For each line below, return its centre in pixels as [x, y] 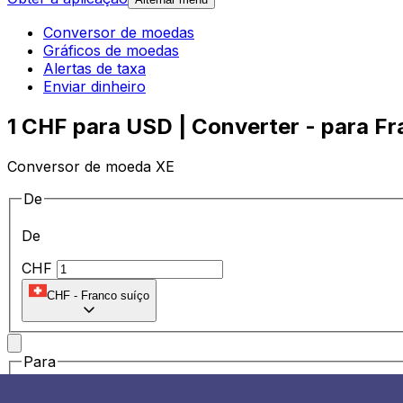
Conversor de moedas [119, 33]
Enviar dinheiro [94, 87]
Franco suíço [115, 296]
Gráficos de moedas [111, 51]
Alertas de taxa [94, 69]
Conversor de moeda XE [91, 166]
